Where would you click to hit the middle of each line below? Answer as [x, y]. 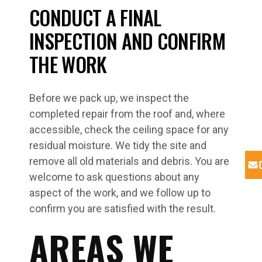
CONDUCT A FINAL [95, 17]
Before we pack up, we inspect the [109, 98]
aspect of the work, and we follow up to [120, 193]
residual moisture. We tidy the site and [118, 145]
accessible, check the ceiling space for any [129, 130]
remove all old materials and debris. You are [129, 161]
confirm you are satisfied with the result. [123, 208]
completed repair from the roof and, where [127, 114]
